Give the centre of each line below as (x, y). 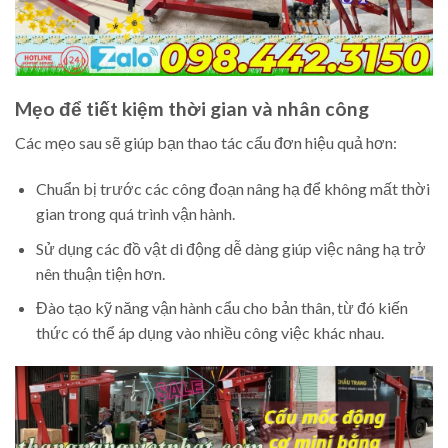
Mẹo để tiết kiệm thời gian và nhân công (192, 108)
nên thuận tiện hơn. (100, 273)
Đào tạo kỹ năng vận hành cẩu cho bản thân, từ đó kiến (221, 308)
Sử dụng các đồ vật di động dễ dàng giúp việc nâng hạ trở (230, 248)
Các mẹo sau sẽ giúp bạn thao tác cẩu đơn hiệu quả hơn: (206, 143)
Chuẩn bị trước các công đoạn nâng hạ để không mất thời (232, 189)
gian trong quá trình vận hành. (135, 214)
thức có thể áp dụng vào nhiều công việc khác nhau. (209, 333)
